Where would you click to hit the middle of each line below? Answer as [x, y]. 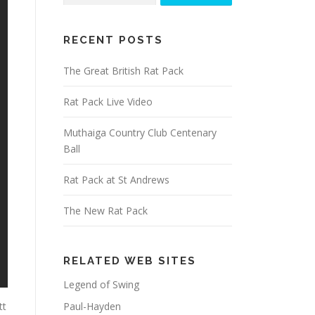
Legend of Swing [101, 284]
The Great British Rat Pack [123, 70]
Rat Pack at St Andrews [116, 179]
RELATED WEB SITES [130, 261]
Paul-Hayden [92, 306]
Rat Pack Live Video [108, 101]
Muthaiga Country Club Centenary [140, 132]
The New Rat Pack [105, 210]
